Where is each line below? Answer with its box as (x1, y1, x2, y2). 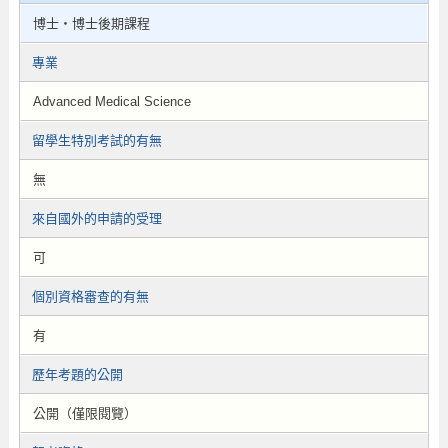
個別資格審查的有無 (31, 289, 149, 304)
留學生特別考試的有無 (31, 133, 162, 148)
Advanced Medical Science (32, 94, 191, 109)
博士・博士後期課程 (32, 16, 150, 31)
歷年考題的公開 (31, 367, 123, 382)
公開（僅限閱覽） (32, 406, 137, 421)
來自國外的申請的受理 (31, 211, 162, 226)
